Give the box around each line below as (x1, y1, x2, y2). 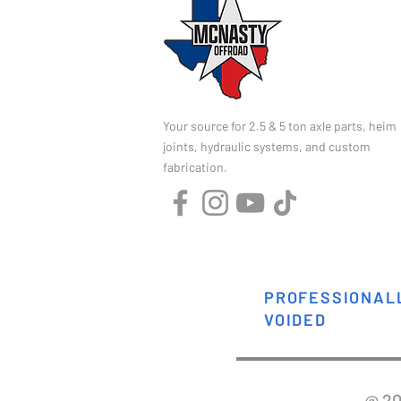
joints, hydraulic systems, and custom (163, 139, 371, 155)
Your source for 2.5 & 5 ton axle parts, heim (163, 118, 397, 134)
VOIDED (264, 310, 327, 330)
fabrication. (163, 159, 227, 175)
